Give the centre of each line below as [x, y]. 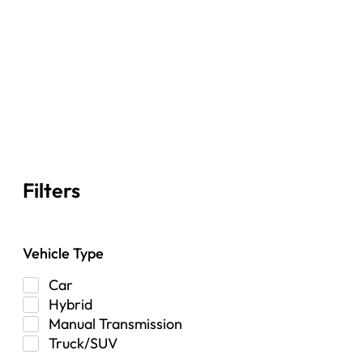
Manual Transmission [115, 323]
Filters [51, 190]
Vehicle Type [63, 253]
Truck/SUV [83, 343]
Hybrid [70, 304]
